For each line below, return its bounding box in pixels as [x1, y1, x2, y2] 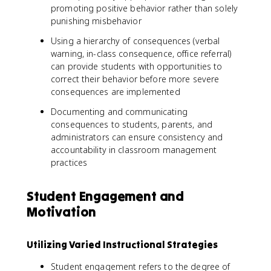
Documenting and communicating [51, 106, 188, 117]
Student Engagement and [27, 188, 184, 204]
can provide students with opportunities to [51, 60, 223, 72]
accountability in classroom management [51, 144, 217, 155]
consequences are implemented [51, 86, 180, 97]
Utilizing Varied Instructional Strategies [27, 238, 218, 250]
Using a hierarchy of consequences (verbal [51, 35, 220, 47]
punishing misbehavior [51, 15, 142, 27]
